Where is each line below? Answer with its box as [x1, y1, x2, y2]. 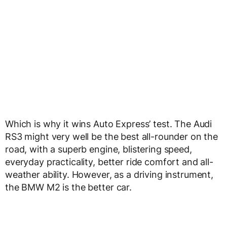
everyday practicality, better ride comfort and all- [5, 24, 213, 35]
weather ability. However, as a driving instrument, [5, 37, 213, 48]
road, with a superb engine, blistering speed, [5, 12, 192, 23]
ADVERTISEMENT [93, 96, 134, 103]
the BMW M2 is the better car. [5, 50, 132, 61]
